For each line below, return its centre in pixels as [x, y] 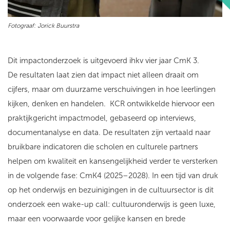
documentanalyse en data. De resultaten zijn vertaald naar [109, 133]
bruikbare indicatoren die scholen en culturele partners [103, 147]
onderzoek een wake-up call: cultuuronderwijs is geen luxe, [112, 205]
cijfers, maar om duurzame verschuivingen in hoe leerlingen [112, 90]
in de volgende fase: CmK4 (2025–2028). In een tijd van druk [113, 176]
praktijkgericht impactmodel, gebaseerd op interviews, [102, 118]
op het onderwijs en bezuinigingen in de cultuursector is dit [111, 190]
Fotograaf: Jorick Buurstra [43, 26]
